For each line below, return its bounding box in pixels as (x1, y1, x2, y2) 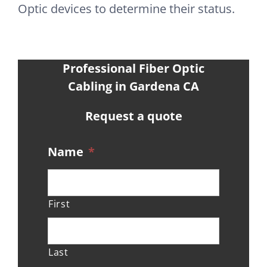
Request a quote (85, 107, 182, 124)
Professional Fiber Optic (63, 60, 204, 76)
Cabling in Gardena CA (68, 77, 199, 94)
